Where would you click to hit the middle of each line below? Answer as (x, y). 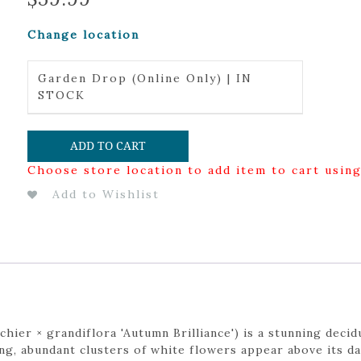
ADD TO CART (108, 145)
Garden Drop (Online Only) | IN (145, 78)
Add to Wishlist (106, 194)
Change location (83, 35)
